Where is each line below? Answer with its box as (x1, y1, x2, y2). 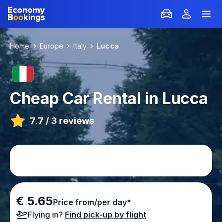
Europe (39, 42, 64, 50)
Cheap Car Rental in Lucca (10, 89, 208, 108)
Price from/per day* (53, 197, 131, 207)
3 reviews (51, 115, 94, 126)
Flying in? (28, 210, 63, 220)
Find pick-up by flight (65, 210, 146, 220)
